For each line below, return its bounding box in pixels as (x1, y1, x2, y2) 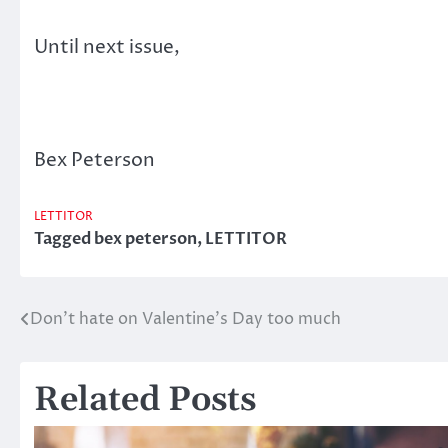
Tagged (34, 227, 94, 250)
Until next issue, (34, 34, 180, 61)
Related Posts (34, 378, 256, 422)
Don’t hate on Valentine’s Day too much (30, 307, 341, 330)
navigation (19, 344, 150, 375)
